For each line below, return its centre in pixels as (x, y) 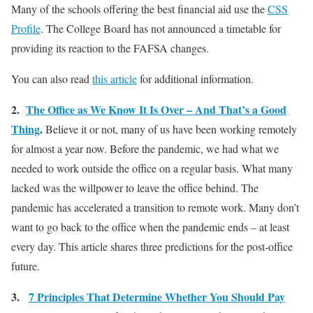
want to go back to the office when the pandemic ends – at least (150, 226)
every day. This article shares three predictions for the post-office (152, 246)
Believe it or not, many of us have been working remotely (170, 129)
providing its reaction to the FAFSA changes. (110, 48)
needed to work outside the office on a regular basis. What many (152, 168)
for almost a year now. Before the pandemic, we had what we (145, 148)
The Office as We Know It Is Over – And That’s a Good (156, 109)
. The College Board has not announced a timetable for (161, 28)
